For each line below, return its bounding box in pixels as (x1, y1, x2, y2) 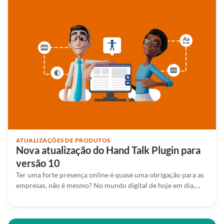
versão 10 (16, 157, 60, 169)
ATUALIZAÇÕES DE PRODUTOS (16, 136, 110, 144)
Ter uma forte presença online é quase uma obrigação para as (16, 170, 204, 179)
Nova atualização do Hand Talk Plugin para (16, 144, 200, 156)
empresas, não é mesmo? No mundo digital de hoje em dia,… (16, 181, 200, 190)
